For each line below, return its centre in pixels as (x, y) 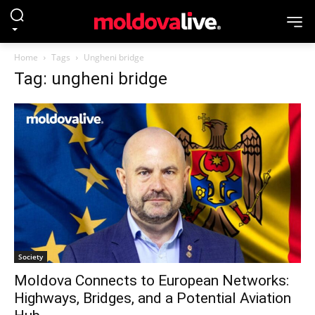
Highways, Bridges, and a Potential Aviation (153, 298)
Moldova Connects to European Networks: (152, 281)
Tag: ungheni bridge (91, 79)
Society (31, 257)
